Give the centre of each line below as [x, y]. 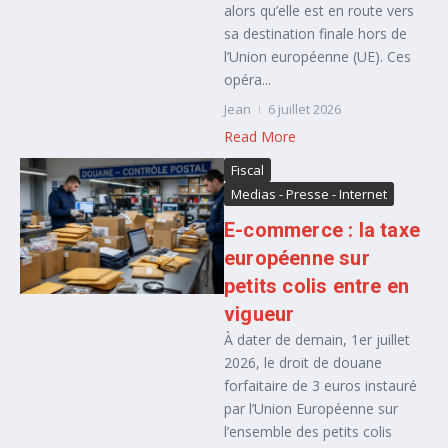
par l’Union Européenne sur [311, 408]
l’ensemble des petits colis [308, 431]
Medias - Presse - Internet [309, 194]
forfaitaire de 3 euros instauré [320, 385]
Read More [260, 136]
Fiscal [247, 170]
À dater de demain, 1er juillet [317, 339]
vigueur [259, 314]
